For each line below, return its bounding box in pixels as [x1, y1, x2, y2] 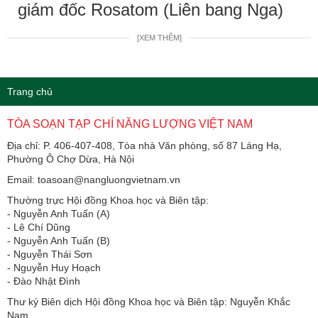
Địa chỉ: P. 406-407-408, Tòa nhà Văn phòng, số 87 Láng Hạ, [7, 139, 282, 151]
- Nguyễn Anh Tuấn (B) [7, 234, 110, 246]
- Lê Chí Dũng [7, 221, 70, 233]
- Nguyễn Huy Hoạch [7, 261, 101, 273]
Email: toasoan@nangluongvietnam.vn [7, 173, 180, 185]
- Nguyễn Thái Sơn [7, 248, 92, 260]
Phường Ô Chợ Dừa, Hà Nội [7, 153, 134, 165]
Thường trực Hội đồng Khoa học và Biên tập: [7, 194, 209, 206]
